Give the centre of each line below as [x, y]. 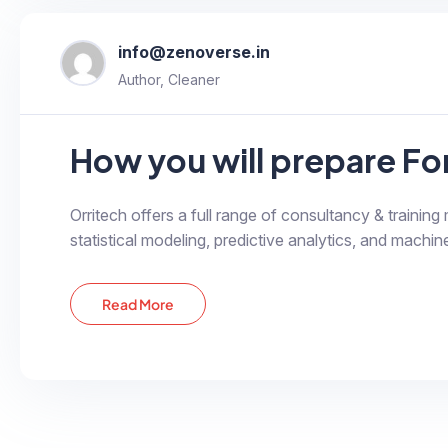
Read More [138, 303]
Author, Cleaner [169, 79]
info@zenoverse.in [194, 51]
